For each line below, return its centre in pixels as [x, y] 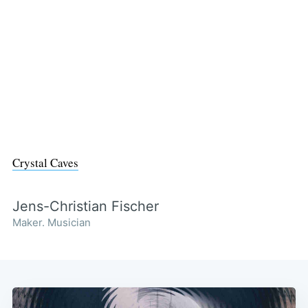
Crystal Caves [45, 163]
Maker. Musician [51, 222]
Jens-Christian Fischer [85, 206]
